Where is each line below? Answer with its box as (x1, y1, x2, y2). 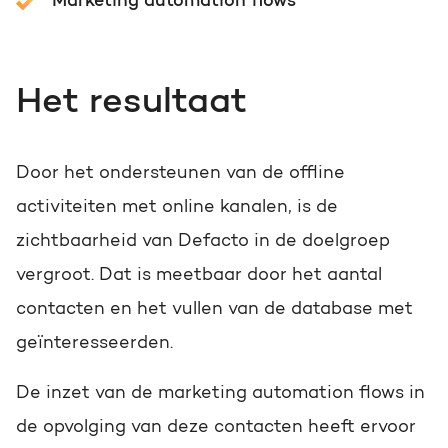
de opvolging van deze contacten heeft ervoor (16, 418, 416, 437)
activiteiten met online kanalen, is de (16, 198, 338, 217)
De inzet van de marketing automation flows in (16, 384, 425, 403)
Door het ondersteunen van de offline (16, 164, 345, 183)
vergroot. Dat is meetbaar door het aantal (16, 266, 382, 285)
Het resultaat (16, 84, 247, 121)
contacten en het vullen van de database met (16, 300, 413, 319)
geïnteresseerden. (16, 334, 173, 353)
